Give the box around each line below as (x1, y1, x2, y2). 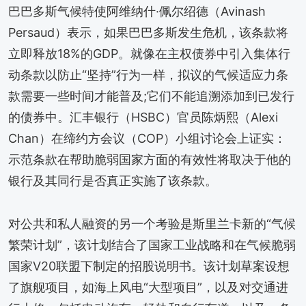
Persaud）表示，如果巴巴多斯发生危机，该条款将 (8, 25, 288, 40)
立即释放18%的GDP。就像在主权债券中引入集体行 (8, 46, 290, 61)
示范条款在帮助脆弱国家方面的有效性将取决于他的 (8, 152, 291, 167)
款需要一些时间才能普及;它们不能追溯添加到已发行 (8, 89, 294, 104)
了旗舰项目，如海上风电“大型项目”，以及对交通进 (8, 279, 288, 294)
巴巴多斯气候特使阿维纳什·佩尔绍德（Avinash (8, 4, 266, 19)
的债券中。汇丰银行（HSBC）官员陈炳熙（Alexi (8, 110, 278, 125)
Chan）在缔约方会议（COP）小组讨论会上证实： (8, 131, 286, 146)
